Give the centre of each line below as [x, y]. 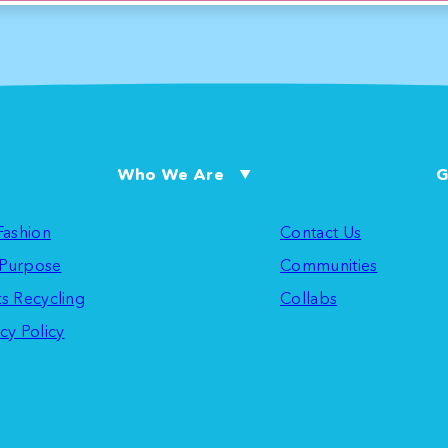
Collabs [308, 297]
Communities [328, 264]
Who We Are [170, 174]
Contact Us [320, 231]
